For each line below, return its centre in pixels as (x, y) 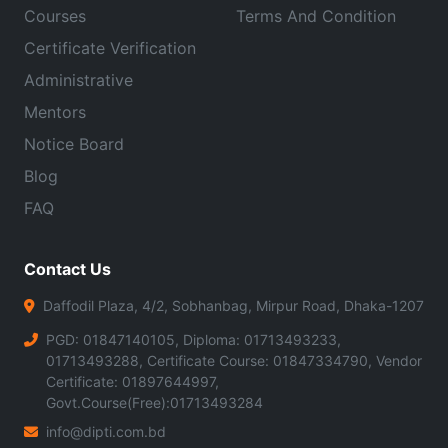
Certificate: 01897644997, (132, 381)
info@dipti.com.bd (106, 431)
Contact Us (67, 268)
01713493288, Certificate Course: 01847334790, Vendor (234, 360)
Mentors (55, 111)
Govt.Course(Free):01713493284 (154, 402)
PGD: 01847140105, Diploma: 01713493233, (193, 339)
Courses (55, 15)
